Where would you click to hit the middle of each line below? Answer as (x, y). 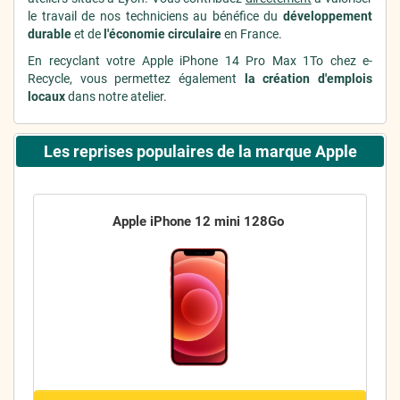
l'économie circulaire (162, 34)
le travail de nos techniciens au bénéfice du (155, 16)
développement (328, 16)
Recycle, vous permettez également (136, 79)
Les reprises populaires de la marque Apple (200, 151)
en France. (252, 34)
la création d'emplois (308, 79)
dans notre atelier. (116, 96)
